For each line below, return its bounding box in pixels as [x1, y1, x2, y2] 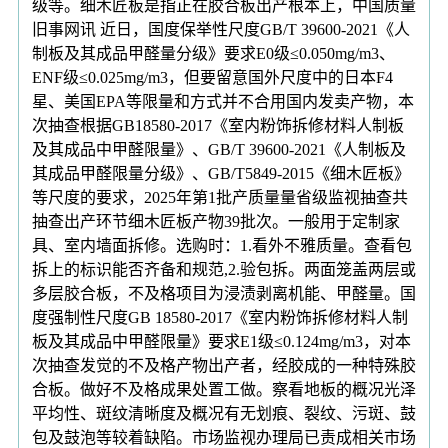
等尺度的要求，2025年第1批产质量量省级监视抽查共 [32, 188, 408, 206]
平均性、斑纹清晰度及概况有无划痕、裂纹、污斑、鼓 [32, 404, 416, 422]
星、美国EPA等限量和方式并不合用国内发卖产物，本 [32, 92, 414, 110]
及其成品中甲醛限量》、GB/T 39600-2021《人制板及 [32, 140, 406, 158]
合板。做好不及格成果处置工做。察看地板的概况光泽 [32, 380, 416, 398]
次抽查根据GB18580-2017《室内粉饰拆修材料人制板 [32, 116, 404, 134]
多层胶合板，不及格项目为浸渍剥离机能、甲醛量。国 [32, 284, 416, 302]
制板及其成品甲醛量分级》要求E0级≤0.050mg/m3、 [32, 44, 395, 62]
